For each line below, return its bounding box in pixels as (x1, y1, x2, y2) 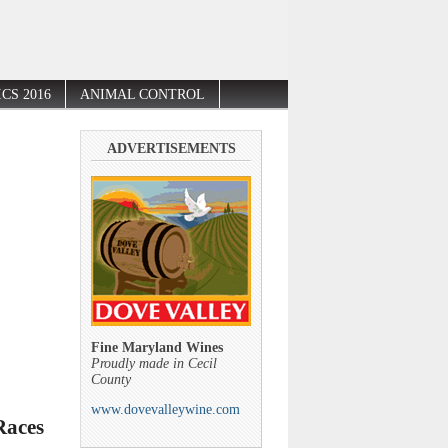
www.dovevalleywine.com (91, 401, 240, 417)
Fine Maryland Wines (91, 339, 223, 355)
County (91, 371, 131, 387)
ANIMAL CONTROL (80, 87, 205, 103)
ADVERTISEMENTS (106, 140, 236, 156)
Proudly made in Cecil (91, 355, 217, 371)
